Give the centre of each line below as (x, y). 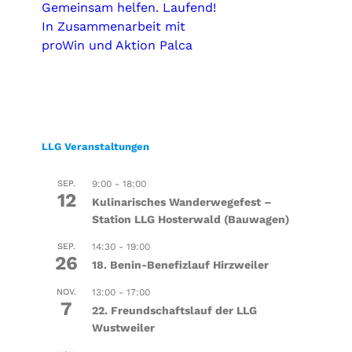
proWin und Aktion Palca (117, 45)
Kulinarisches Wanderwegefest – (181, 202)
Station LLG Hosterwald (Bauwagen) (190, 219)
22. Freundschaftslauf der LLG (174, 310)
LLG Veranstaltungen (95, 146)
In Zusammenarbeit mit (113, 26)
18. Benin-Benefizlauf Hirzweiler (180, 264)
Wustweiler (123, 327)
